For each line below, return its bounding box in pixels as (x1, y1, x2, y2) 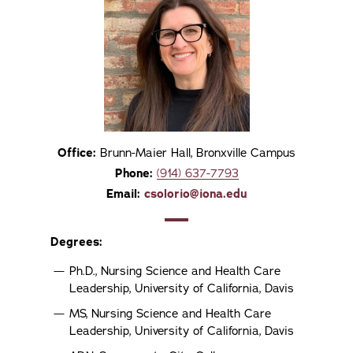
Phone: (114, 165, 153, 181)
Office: (58, 145, 96, 161)
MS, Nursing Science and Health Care (69, 306, 271, 321)
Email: (106, 186, 140, 202)
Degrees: (50, 234, 102, 250)
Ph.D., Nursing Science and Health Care (69, 263, 281, 279)
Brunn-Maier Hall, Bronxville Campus (100, 145, 295, 161)
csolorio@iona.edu (143, 186, 247, 202)
